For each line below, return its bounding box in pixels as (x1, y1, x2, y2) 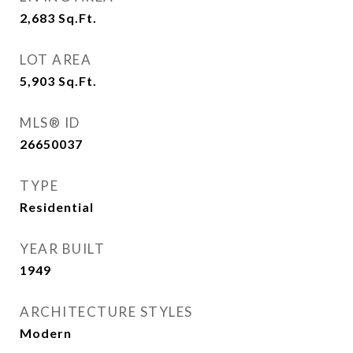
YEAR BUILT (20, 240, 105, 257)
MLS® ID (20, 114, 80, 131)
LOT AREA (20, 51, 91, 68)
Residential (20, 199, 94, 214)
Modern (20, 325, 72, 340)
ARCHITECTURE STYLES (20, 303, 193, 320)
